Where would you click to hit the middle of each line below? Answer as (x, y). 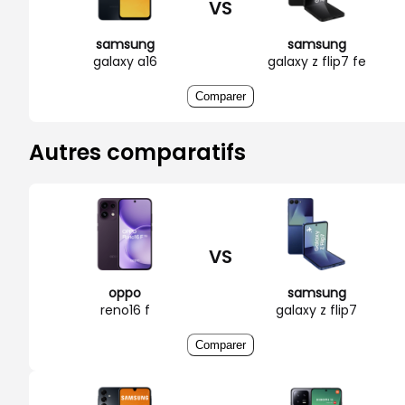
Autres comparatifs (137, 152)
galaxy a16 (125, 61)
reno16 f (125, 310)
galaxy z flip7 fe (316, 61)
